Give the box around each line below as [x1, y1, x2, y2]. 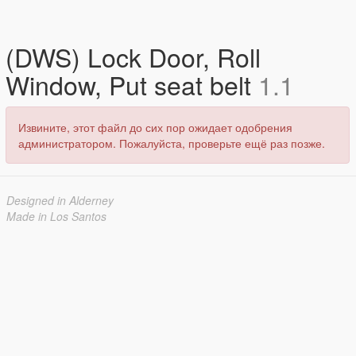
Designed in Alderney [6, 192, 114, 208]
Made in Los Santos [6, 208, 106, 224]
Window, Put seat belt [6, 66, 258, 103]
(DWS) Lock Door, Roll [6, 38, 261, 75]
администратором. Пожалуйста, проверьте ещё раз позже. [18, 135, 325, 151]
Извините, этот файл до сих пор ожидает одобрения [18, 119, 292, 135]
